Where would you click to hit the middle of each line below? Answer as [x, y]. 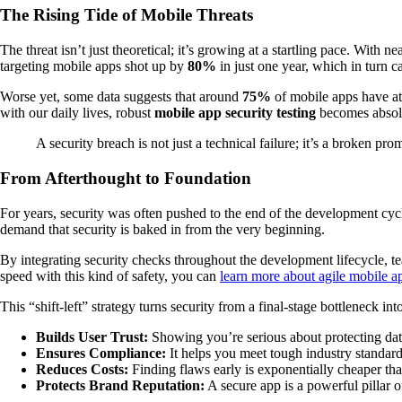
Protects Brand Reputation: [120, 385]
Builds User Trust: [92, 336]
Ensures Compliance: [101, 353]
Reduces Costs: [82, 369]
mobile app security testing [235, 113]
